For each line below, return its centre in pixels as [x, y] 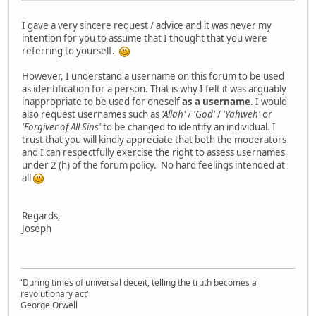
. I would [269, 102]
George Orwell [49, 305]
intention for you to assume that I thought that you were [145, 38]
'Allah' [174, 115]
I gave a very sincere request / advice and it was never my [147, 26]
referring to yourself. [71, 51]
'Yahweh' [242, 115]
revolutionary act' [56, 294]
